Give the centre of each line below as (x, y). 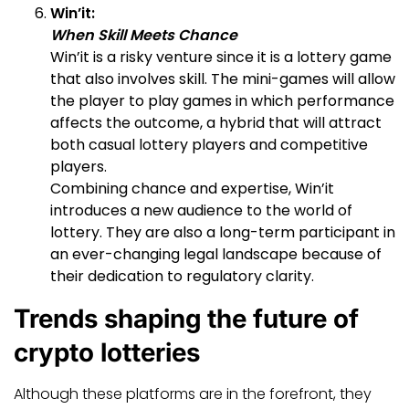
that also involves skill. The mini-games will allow (223, 79)
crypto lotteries (107, 352)
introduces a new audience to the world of (201, 210)
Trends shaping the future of (186, 318)
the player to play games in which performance (222, 100)
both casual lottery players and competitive (209, 144)
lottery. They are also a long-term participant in (223, 232)
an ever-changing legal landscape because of (216, 254)
